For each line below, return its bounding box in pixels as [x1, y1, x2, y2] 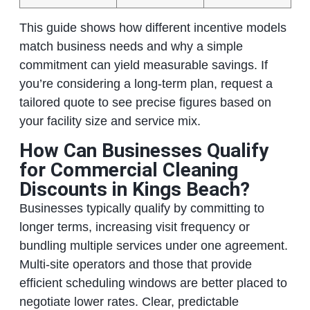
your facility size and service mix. [19, 114, 201, 129]
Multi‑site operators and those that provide [19, 257, 252, 271]
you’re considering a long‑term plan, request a [19, 77, 273, 91]
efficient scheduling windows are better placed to [19, 275, 287, 290]
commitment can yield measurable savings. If [19, 58, 268, 73]
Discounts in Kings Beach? [19, 177, 250, 201]
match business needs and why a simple [19, 39, 243, 54]
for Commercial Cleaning [19, 158, 238, 181]
